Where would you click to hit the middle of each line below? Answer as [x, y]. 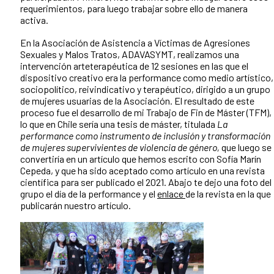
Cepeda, [38, 171]
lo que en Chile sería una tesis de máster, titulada [119, 124]
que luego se [246, 147]
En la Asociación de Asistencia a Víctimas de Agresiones [135, 43]
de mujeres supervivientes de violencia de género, [121, 147]
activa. [34, 20]
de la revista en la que [228, 194]
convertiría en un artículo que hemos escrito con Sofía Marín [141, 159]
